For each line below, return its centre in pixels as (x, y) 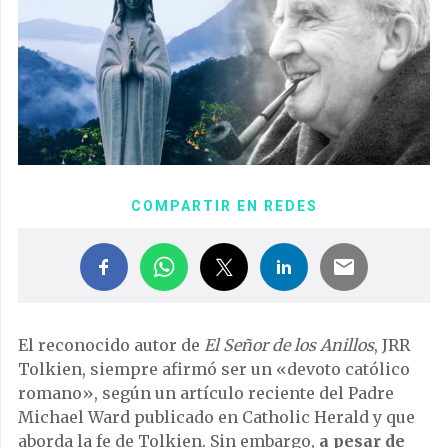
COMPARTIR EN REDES (224, 206)
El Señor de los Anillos (289, 345)
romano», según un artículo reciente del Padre (206, 393)
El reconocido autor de (111, 345)
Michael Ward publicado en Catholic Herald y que (216, 417)
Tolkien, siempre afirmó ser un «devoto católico (214, 369)
